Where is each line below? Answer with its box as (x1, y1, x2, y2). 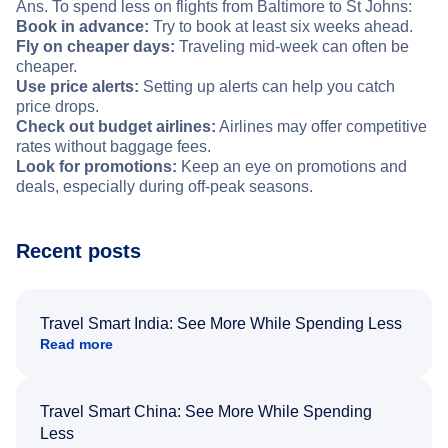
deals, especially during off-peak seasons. (16, 178, 313, 196)
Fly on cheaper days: (16, 38, 175, 56)
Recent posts (16, 240, 141, 263)
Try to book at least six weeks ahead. (149, 18, 413, 36)
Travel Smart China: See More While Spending (40, 403, 372, 421)
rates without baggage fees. (16, 138, 211, 156)
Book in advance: (16, 18, 149, 36)
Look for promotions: (16, 158, 177, 176)
